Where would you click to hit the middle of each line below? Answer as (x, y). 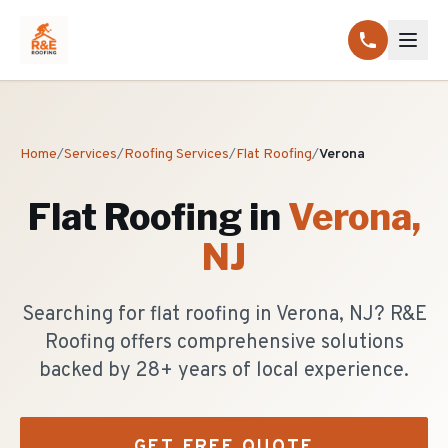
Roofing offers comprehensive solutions (224, 343)
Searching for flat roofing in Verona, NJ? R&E (224, 315)
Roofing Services (176, 154)
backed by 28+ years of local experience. (224, 371)
